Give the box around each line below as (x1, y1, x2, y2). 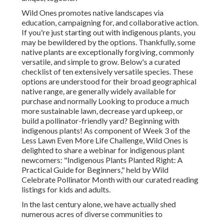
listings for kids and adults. (22, 185, 110, 194)
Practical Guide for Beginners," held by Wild (22, 165, 168, 175)
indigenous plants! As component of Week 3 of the (22, 126, 190, 136)
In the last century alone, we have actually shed (22, 199, 176, 209)
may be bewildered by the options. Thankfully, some (22, 37, 195, 47)
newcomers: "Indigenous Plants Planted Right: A (22, 155, 183, 165)
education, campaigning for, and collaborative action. (22, 18, 198, 27)
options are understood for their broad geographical (22, 77, 196, 86)
